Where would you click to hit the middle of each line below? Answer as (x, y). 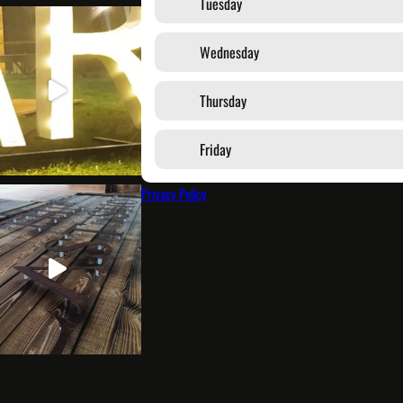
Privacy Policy (174, 193)
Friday (215, 149)
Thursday (223, 100)
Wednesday (229, 52)
